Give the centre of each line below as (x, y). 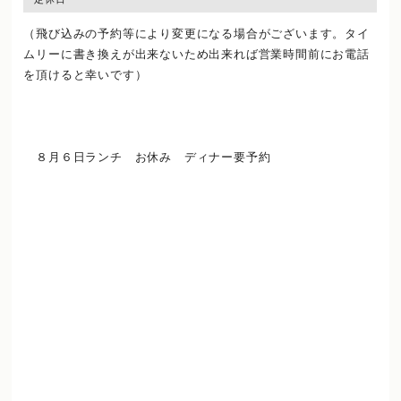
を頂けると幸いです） (196, 74)
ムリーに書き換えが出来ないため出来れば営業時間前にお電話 (196, 54)
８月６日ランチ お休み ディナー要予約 (147, 157)
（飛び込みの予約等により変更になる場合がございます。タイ (196, 33)
